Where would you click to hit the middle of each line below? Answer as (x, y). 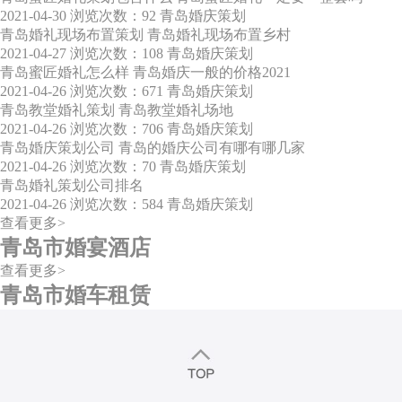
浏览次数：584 (117, 205)
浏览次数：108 (117, 54)
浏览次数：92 (113, 16)
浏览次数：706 (117, 129)
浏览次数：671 (117, 92)
